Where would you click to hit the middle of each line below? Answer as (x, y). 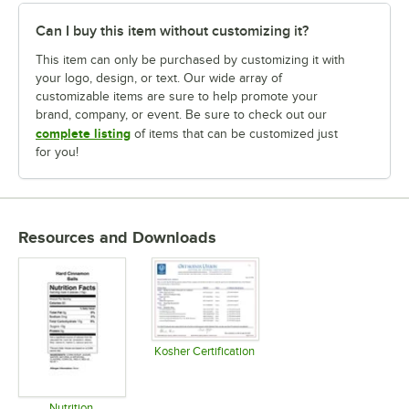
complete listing (83, 134)
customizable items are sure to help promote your (177, 97)
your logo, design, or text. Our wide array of (159, 79)
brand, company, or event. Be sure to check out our (181, 115)
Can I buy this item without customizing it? (172, 31)
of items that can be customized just (234, 134)
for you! (57, 152)
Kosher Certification (204, 351)
